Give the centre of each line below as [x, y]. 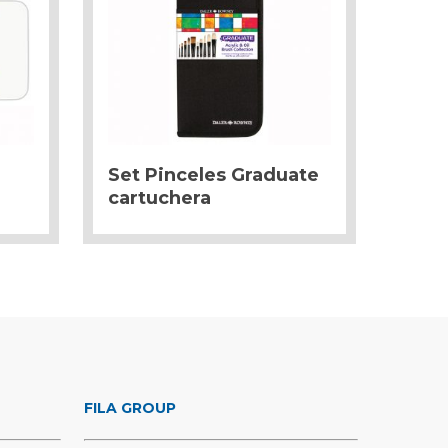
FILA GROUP [130, 408]
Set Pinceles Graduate [213, 174]
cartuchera [159, 197]
